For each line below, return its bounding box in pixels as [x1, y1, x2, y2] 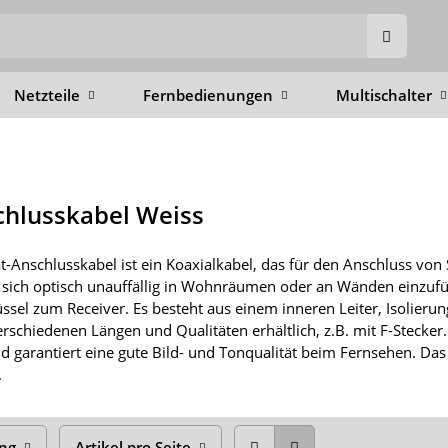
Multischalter [336, 85, 432, 105]
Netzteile [14, 85, 80, 105]
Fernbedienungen [143, 85, 273, 105]
